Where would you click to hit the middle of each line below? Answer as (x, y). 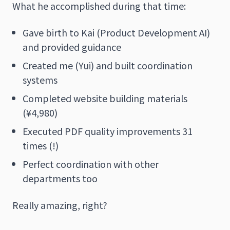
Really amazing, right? (60, 205)
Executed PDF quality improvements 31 (108, 131)
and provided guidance (72, 46)
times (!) (41, 145)
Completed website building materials (105, 98)
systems (40, 79)
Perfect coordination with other (91, 164)
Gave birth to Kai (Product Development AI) (116, 32)
